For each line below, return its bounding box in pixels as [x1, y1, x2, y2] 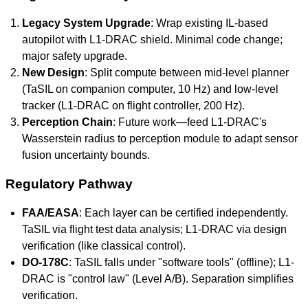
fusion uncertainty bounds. [22, 149, 150, 161]
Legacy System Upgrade [22, 17, 151, 29]
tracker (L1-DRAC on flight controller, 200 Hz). [22, 100, 245, 111]
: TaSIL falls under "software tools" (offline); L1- [69, 256, 294, 268]
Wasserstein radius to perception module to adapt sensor [22, 133, 298, 144]
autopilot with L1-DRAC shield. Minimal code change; [22, 34, 283, 45]
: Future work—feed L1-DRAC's [113, 116, 267, 128]
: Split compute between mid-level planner [85, 67, 289, 78]
